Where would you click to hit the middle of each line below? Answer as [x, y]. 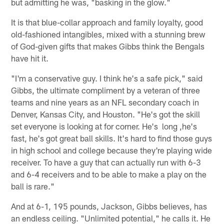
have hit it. [30, 58]
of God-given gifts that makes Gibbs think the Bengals [108, 46]
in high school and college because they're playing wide [112, 150]
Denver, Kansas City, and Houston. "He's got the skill [106, 114]
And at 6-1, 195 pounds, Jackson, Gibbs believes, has [109, 206]
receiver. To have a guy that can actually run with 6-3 [106, 162]
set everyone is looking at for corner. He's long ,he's [104, 126]
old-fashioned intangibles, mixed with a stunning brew [108, 34]
